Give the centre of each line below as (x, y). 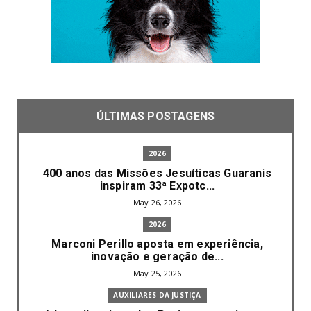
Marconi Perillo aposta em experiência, (157, 244)
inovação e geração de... (157, 256)
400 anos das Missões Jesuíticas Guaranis (157, 173)
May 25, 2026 (157, 273)
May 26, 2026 (157, 202)
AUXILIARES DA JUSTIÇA (157, 295)
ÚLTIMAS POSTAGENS (155, 116)
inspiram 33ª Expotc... (157, 185)
